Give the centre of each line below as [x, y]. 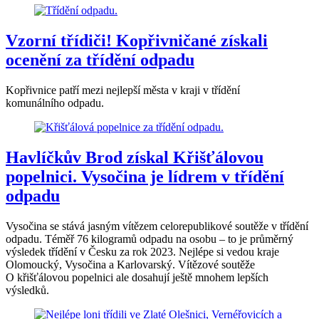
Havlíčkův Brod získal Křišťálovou [135, 157]
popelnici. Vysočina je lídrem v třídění [145, 176]
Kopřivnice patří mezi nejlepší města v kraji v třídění [123, 90]
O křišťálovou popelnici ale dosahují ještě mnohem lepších [137, 277]
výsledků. [27, 290]
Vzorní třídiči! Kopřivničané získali [137, 41]
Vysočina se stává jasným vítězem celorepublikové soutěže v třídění [157, 226]
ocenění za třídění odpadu [100, 60]
